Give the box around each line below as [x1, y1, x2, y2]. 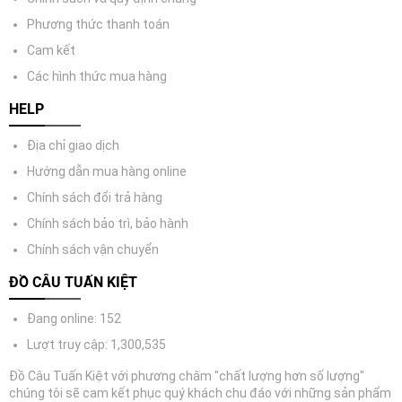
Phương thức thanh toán [27, 17, 170, 31]
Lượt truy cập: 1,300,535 [27, 337, 166, 352]
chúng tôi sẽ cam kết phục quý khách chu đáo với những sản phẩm [9, 386, 391, 400]
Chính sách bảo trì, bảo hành [27, 216, 188, 231]
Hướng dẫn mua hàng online [27, 164, 187, 179]
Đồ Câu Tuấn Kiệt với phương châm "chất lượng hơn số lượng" [9, 369, 364, 383]
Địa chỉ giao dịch [27, 138, 119, 153]
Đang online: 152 [27, 311, 121, 326]
